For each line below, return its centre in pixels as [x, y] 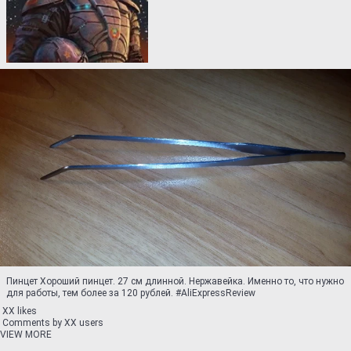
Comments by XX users [53, 323]
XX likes [20, 311]
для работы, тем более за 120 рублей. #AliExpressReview [131, 293]
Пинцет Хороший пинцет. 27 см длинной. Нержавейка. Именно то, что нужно [175, 281]
